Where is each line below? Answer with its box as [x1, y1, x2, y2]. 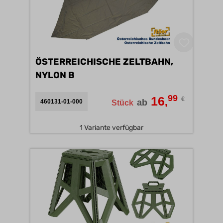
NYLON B [68, 70, 75, 81]
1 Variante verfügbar [80, 123, 143, 132]
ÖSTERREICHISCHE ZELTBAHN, [35, 56, 173, 67]
